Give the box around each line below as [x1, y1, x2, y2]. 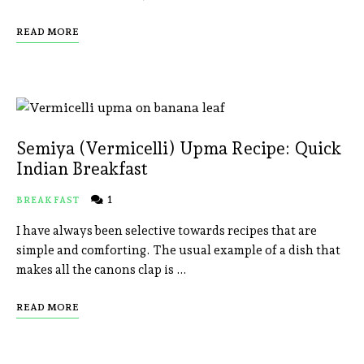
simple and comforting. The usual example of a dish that [16, 243, 340, 258]
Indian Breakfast [16, 158, 148, 180]
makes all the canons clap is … [16, 262, 187, 278]
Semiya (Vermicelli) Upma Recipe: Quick [16, 138, 341, 159]
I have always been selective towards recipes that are [16, 223, 317, 239]
